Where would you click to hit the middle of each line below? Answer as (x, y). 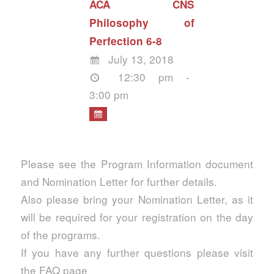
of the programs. (60, 235)
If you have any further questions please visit (137, 253)
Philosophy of (142, 23)
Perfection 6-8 (126, 41)
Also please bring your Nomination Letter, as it (137, 199)
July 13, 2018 (139, 59)
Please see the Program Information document (137, 164)
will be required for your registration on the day (137, 217)
